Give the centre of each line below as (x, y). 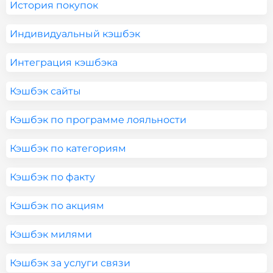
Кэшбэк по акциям (57, 206)
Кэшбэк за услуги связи (70, 263)
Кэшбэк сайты (45, 91)
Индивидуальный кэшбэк (75, 34)
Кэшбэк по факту (52, 177)
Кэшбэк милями (51, 234)
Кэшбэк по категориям (68, 148)
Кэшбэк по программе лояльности (98, 120)
